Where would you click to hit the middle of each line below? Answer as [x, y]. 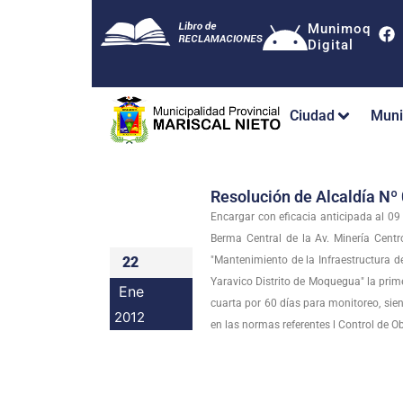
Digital [331, 45]
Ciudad [312, 116]
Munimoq [339, 29]
